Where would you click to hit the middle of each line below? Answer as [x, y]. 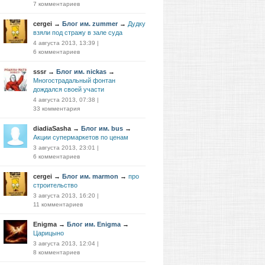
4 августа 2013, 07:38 [64, 100]
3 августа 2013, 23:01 [64, 148]
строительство [55, 185]
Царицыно [49, 233]
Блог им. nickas [81, 72]
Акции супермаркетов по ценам [81, 137]
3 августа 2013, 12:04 [64, 243]
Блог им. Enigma [94, 224]
